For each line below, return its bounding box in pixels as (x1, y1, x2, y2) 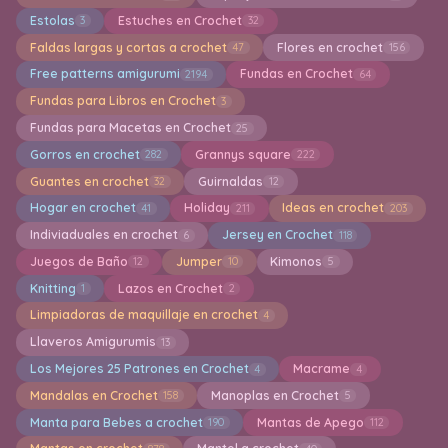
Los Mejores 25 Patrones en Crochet (29, 361, 249, 377)
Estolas (29, 12, 75, 28)
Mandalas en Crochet (29, 387, 158, 403)
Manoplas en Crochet (210, 387, 339, 403)
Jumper (175, 253, 222, 269)
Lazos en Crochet (117, 280, 223, 296)
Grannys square (194, 146, 291, 162)
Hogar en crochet (29, 200, 136, 216)
